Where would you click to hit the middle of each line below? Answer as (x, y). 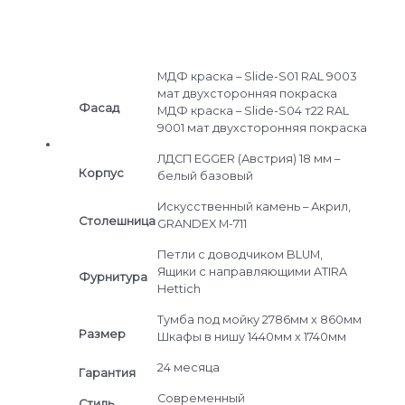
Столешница (117, 221)
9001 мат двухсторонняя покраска (262, 127)
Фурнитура (113, 277)
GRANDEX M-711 (202, 223)
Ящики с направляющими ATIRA (252, 271)
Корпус (101, 173)
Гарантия (107, 372)
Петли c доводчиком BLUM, (240, 254)
